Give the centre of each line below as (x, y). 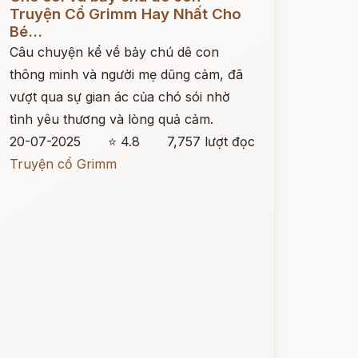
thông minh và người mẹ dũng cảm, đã (126, 74)
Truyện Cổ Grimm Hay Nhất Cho (125, 14)
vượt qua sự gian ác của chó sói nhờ (119, 97)
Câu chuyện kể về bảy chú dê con (114, 52)
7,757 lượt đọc (211, 141)
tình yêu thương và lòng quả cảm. (111, 119)
